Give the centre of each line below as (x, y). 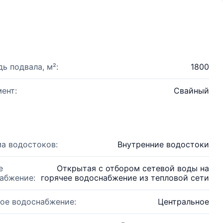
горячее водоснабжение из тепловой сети (125, 178)
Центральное (183, 202)
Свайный (191, 91)
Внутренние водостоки (163, 144)
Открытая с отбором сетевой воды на (133, 168)
